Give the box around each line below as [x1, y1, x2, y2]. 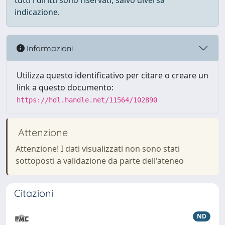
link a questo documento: [17, 82, 114, 93]
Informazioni [25, 43, 73, 53]
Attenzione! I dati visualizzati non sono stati [16, 143, 180, 154]
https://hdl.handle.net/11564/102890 [17, 96, 157, 104]
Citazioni [14, 187, 53, 199]
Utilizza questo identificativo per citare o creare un [17, 70, 208, 81]
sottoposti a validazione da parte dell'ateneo [16, 155, 184, 166]
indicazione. [15, 7, 60, 18]
